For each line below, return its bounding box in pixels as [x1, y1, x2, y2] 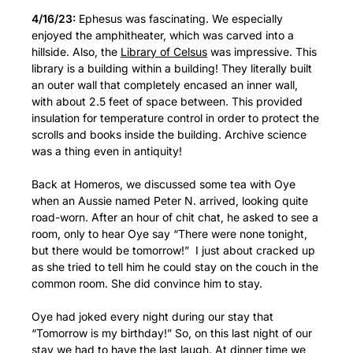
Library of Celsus [121, 45, 207, 59]
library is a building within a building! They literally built [32, 61, 312, 76]
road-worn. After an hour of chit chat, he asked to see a [32, 210, 318, 225]
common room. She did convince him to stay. [32, 277, 262, 291]
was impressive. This [207, 45, 317, 59]
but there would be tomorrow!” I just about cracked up [32, 243, 315, 258]
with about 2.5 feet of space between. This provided [32, 95, 303, 109]
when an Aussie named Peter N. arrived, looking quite [32, 194, 308, 208]
